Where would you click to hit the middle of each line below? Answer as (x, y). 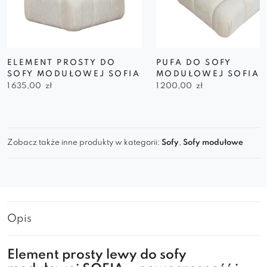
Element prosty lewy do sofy (97, 255)
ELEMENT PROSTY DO (62, 63)
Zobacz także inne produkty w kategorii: (84, 143)
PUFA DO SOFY (194, 63)
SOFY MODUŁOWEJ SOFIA (74, 74)
